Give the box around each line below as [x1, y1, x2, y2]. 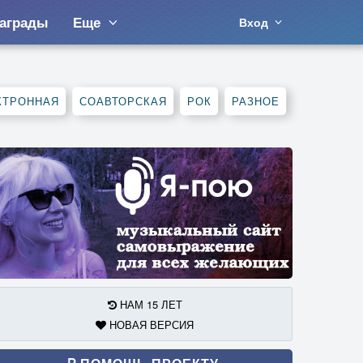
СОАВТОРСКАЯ [79, 93, 167, 109]
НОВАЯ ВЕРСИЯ [106, 316, 194, 332]
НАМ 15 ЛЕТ [116, 296, 182, 312]
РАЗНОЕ [232, 93, 280, 109]
